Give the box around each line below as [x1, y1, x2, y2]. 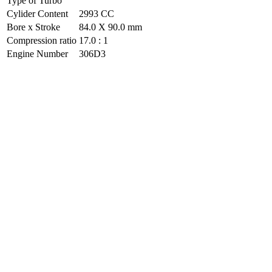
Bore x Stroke [7, 21, 60, 32]
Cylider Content [7, 8, 68, 19]
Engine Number [7, 48, 68, 59]
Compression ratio [7, 35, 76, 46]
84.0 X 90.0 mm [79, 21, 142, 32]
